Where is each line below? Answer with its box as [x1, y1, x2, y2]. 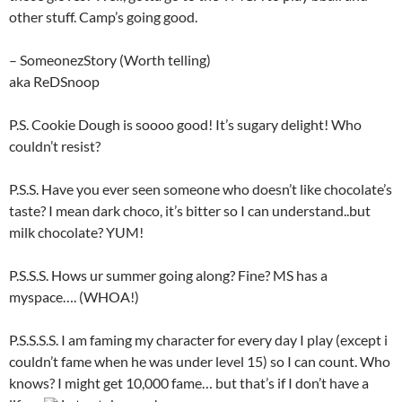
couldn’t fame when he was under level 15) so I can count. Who [9, 352, 390, 370]
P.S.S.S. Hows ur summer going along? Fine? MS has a [9, 266, 328, 284]
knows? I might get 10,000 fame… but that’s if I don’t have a [9, 373, 369, 391]
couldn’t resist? [9, 136, 100, 154]
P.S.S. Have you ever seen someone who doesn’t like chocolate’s [9, 179, 392, 197]
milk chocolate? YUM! [9, 223, 144, 240]
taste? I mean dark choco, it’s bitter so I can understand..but [9, 201, 371, 219]
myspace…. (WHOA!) [9, 287, 139, 305]
